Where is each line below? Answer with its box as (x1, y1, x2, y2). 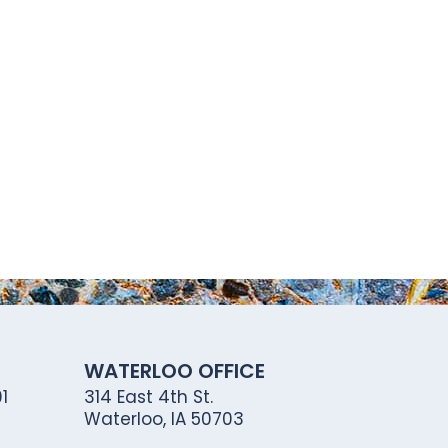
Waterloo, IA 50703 (83, 407, 244, 431)
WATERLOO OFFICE (83, 357, 265, 385)
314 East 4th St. (83, 385, 213, 409)
